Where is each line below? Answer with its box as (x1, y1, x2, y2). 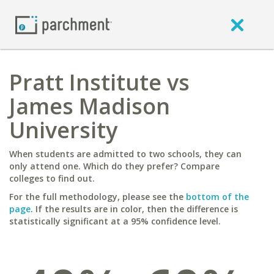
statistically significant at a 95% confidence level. (9, 215, 221, 227)
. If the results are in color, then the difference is (31, 203, 238, 215)
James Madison (9, 91, 170, 121)
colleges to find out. (9, 172, 95, 184)
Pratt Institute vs (9, 67, 190, 97)
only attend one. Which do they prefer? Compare (9, 160, 220, 172)
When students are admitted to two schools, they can (9, 148, 242, 160)
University (9, 115, 117, 145)
